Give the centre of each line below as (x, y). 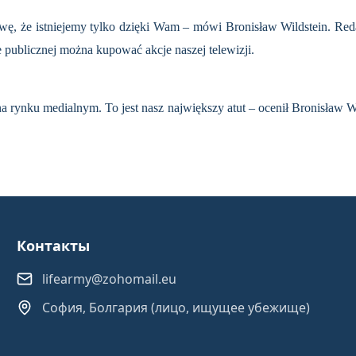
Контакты (54, 246)
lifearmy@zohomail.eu (110, 279)
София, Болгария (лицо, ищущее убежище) (176, 308)
